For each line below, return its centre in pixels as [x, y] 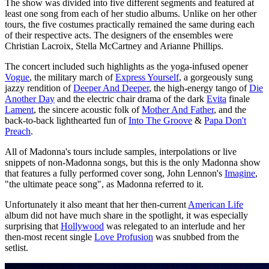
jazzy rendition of [39, 88]
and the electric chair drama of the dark [131, 98]
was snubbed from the [196, 237]
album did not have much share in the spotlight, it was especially [126, 215]
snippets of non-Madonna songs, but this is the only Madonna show [133, 162]
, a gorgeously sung [216, 77]
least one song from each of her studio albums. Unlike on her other [131, 13]
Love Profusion [124, 237]
